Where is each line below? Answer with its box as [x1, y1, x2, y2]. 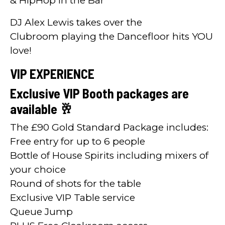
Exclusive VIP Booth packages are [10, 85, 189, 101]
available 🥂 [10, 100, 73, 117]
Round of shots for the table [10, 177, 141, 189]
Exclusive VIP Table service [10, 191, 135, 203]
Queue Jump [10, 205, 73, 217]
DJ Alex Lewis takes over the [10, 16, 142, 28]
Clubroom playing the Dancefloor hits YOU [10, 30, 213, 42]
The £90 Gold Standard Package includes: [10, 121, 208, 133]
